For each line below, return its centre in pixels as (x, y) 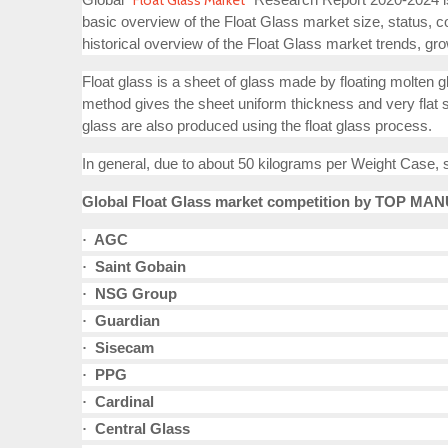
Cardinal (120, 402)
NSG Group (132, 294)
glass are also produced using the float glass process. (257, 126)
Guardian (123, 321)
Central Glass (138, 429)
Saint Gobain (136, 267)
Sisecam (120, 348)
